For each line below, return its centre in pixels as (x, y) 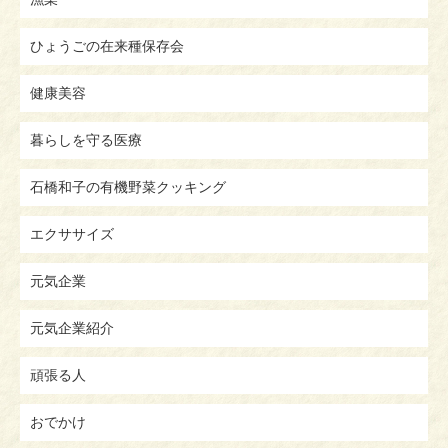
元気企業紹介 (72, 327)
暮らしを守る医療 (86, 139)
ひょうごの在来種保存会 (107, 45)
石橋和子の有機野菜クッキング (128, 186)
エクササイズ (72, 233)
